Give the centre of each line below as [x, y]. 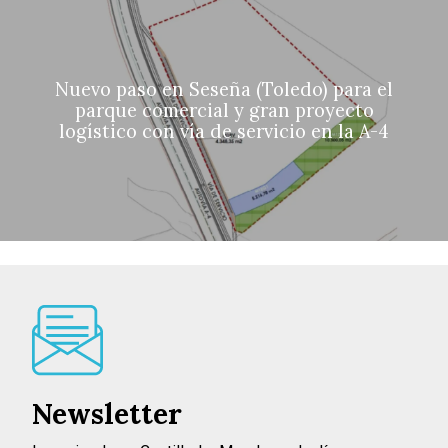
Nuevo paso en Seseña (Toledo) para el [224, 89]
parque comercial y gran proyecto [224, 110]
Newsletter [107, 414]
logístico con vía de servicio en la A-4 [224, 131]
